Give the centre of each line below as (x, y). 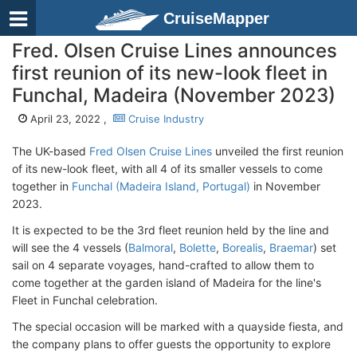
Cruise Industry (165, 119)
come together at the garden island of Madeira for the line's (167, 282)
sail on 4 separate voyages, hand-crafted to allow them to (163, 265)
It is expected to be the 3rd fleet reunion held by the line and (171, 230)
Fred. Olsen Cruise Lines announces (175, 51)
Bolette (198, 247)
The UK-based (51, 151)
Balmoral (151, 247)
